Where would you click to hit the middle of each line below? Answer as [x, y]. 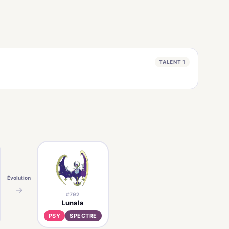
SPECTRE [84, 215]
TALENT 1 [172, 62]
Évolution [19, 178]
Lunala [73, 203]
